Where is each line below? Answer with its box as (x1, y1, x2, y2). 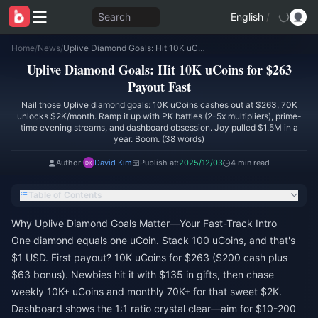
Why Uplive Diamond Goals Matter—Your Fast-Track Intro (11, 217, 277, 229)
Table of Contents (28, 190, 102, 200)
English (231, 11, 263, 23)
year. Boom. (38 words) (114, 133, 204, 144)
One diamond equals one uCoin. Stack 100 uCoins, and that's (11, 234, 295, 246)
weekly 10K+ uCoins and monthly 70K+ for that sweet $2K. (11, 285, 282, 297)
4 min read (231, 158, 270, 168)
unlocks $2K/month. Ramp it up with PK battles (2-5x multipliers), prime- (16, 111, 302, 121)
